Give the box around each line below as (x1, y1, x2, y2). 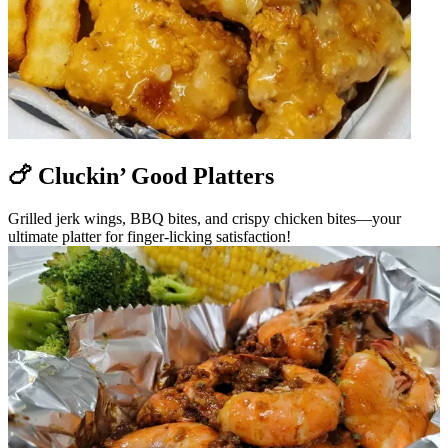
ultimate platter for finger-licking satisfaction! (8, 227, 291, 245)
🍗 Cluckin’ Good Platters (8, 162, 274, 189)
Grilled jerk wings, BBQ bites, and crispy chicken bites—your (8, 209, 401, 227)
